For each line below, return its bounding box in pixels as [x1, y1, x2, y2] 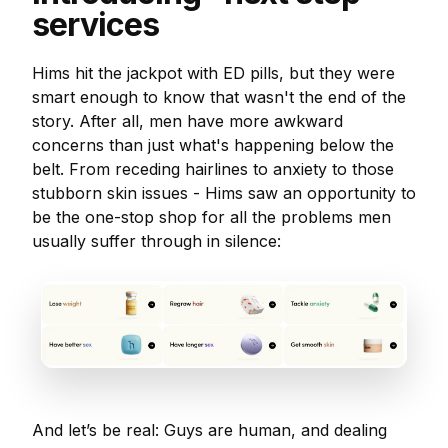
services [32, 5, 159, 44]
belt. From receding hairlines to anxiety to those [32, 159, 394, 179]
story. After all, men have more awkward [32, 111, 343, 131]
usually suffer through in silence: [32, 231, 281, 251]
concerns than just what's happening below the [32, 135, 394, 155]
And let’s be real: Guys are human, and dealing [32, 420, 387, 440]
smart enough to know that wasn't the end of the [32, 87, 406, 107]
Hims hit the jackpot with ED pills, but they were [32, 63, 395, 83]
